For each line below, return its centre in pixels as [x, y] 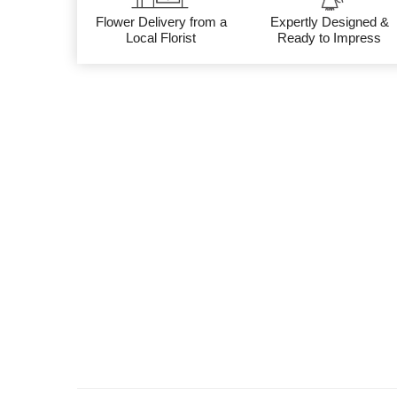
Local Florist [161, 38]
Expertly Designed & [329, 22]
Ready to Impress [330, 38]
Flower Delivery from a [161, 22]
